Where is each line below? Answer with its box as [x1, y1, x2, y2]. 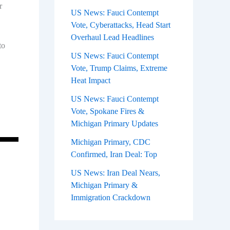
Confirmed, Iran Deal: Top [71, 150, 157, 159]
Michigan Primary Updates [71, 119, 158, 128]
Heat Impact [71, 76, 110, 85]
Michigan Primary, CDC [71, 138, 150, 147]
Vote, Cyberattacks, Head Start [71, 21, 170, 30]
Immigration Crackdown [71, 193, 150, 202]
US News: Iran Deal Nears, [71, 168, 160, 178]
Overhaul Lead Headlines [71, 33, 154, 42]
